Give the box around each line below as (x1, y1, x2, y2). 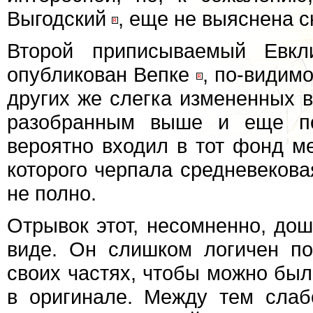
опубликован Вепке (7, 63, 196, 86)
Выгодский (7, 7, 112, 30)
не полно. (7, 182, 96, 205)
